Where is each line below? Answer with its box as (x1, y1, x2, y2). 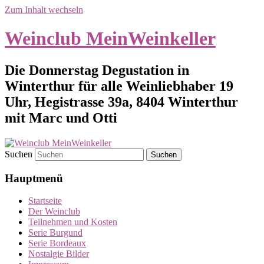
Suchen (5, 148, 32, 159)
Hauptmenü (5, 171, 63, 184)
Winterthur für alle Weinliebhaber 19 (5, 78, 233, 94)
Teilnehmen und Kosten (28, 217, 117, 227)
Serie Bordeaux (28, 238, 86, 249)
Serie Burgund (28, 227, 82, 238)
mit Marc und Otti (5, 110, 117, 126)
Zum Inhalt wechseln (5, 5, 83, 15)
